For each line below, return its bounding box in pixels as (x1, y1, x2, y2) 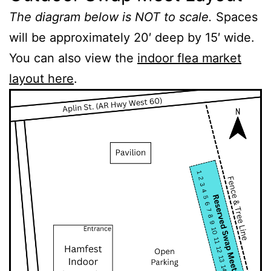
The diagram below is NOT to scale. (9, 9, 212, 24)
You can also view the (9, 50, 137, 65)
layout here (9, 71, 74, 86)
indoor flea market (137, 50, 241, 65)
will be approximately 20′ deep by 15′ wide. (9, 30, 255, 45)
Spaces (212, 9, 258, 24)
